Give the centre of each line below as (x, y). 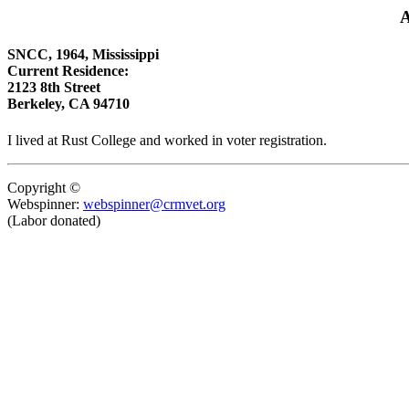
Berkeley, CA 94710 (68, 104)
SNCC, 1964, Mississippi (83, 55)
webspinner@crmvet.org (154, 204)
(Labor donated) (54, 220)
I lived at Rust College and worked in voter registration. (167, 140)
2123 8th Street (54, 88)
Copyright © (44, 187)
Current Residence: (68, 71)
